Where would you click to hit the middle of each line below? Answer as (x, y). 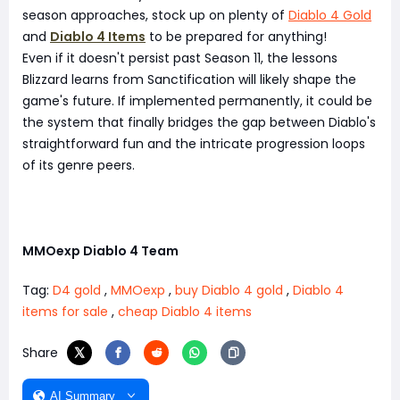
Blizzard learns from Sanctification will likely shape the (189, 79)
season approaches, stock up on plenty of (155, 15)
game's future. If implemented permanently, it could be (197, 101)
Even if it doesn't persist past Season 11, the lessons (180, 58)
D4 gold (77, 290)
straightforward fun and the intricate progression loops (194, 144)
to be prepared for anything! (236, 37)
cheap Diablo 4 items (185, 312)
